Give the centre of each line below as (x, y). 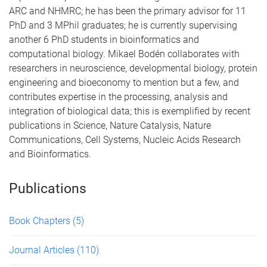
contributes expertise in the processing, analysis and (118, 97)
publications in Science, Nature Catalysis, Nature (110, 125)
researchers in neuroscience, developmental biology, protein (133, 68)
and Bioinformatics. (50, 154)
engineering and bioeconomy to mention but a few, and (124, 83)
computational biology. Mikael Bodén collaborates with (124, 54)
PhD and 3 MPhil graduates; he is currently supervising (123, 25)
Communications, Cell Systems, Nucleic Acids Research (125, 140)
